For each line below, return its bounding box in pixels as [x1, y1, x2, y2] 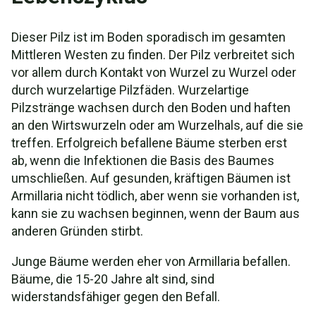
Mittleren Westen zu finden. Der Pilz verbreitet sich [11, 47, 295, 62]
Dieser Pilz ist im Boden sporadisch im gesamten [11, 30, 286, 44]
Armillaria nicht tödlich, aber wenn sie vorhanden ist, [11, 188, 299, 203]
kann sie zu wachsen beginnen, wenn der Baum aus [11, 206, 300, 221]
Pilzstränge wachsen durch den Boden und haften [11, 100, 291, 115]
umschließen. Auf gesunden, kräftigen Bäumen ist [11, 171, 291, 186]
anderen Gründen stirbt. [11, 224, 143, 238]
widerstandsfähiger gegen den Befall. [11, 289, 220, 304]
